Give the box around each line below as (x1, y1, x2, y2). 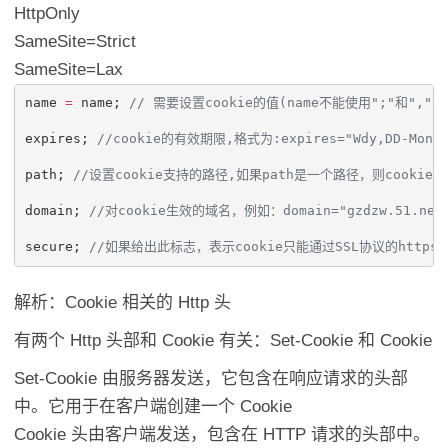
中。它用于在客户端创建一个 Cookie (14, 397, 293, 417)
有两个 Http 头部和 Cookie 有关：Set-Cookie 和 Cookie (14, 331, 433, 351)
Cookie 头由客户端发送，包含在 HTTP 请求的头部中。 (14, 425, 431, 445)
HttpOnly (14, 3, 81, 23)
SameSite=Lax (14, 59, 124, 79)
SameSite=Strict (14, 31, 137, 51)
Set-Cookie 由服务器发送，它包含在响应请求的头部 (14, 369, 409, 389)
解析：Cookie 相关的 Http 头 (14, 293, 232, 313)
